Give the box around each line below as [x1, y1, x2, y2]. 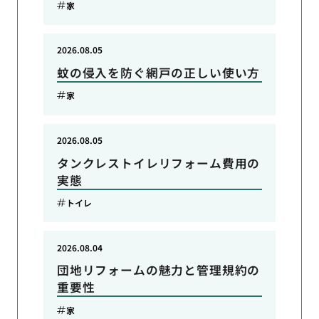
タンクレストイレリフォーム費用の [56, 154, 261, 172]
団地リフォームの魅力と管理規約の [56, 261, 261, 279]
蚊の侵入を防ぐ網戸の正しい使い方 [56, 63, 261, 81]
